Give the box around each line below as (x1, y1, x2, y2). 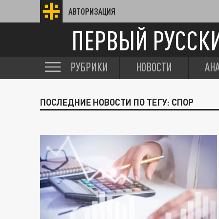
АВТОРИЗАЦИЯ (68, 6, 115, 16)
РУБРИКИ (70, 60, 108, 74)
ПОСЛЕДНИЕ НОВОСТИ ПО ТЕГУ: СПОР (40, 97, 194, 108)
